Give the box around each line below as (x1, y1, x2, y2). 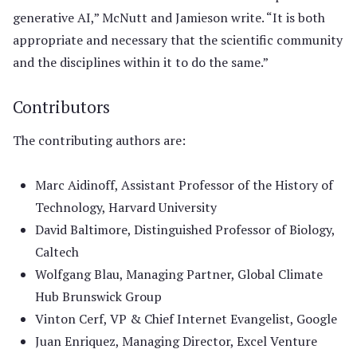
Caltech (35, 243, 79, 261)
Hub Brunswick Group (35, 288, 162, 305)
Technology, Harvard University (35, 198, 217, 216)
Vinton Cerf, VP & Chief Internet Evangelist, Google (35, 310, 337, 328)
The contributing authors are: (13, 131, 186, 149)
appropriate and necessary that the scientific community (13, 31, 343, 49)
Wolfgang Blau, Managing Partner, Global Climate (35, 265, 323, 283)
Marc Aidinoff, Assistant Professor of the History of (35, 176, 333, 194)
